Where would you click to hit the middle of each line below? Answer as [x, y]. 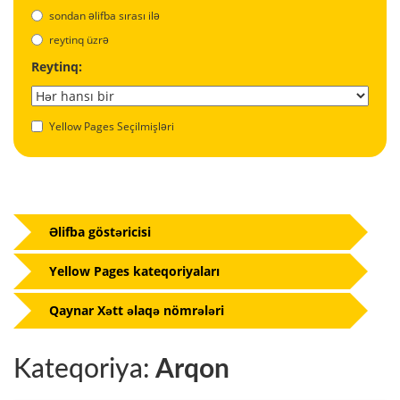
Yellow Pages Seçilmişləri [112, 126]
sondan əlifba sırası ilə [104, 15]
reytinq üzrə [79, 39]
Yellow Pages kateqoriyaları [134, 271]
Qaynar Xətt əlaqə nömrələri [137, 310]
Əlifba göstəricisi [100, 231]
